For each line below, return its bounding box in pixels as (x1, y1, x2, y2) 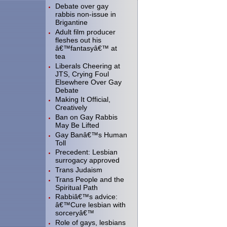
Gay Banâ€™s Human (55, 130, 127, 139)
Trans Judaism (55, 165, 102, 174)
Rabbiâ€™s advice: (55, 193, 118, 201)
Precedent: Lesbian (55, 148, 118, 157)
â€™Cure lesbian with (55, 201, 126, 209)
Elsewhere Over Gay (55, 78, 122, 86)
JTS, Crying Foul (55, 69, 109, 78)
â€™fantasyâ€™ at (55, 44, 117, 52)
